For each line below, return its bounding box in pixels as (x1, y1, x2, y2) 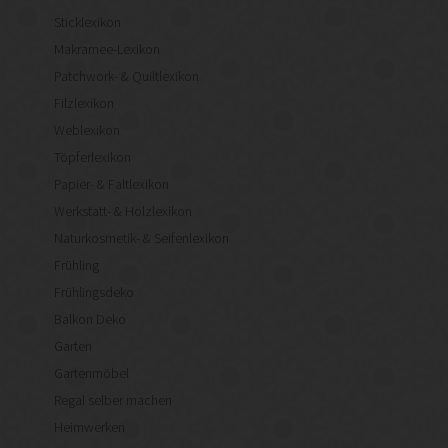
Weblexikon (54, 121, 120, 140)
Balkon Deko (54, 310, 126, 329)
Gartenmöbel (54, 364, 129, 383)
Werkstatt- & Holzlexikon (54, 202, 192, 221)
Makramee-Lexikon (54, 40, 160, 59)
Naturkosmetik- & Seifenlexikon (54, 229, 229, 248)
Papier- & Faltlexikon (54, 175, 169, 194)
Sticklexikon (54, 13, 121, 32)
